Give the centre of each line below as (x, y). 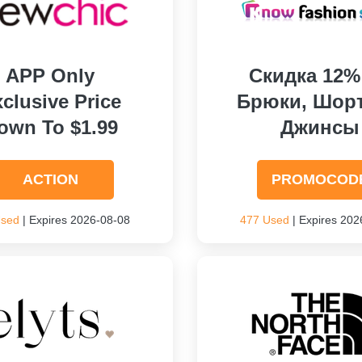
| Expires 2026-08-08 (75, 220)
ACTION (50, 179)
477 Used (264, 220)
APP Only (51, 76)
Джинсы (320, 127)
